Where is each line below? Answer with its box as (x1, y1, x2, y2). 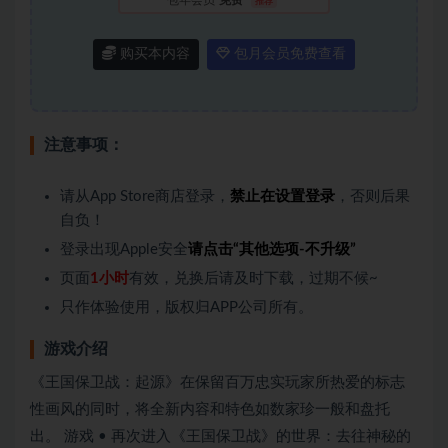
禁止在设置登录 (230, 188, 335, 204)
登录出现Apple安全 (60, 241, 188, 257)
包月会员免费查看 (230, 46, 346, 61)
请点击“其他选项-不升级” (188, 241, 356, 257)
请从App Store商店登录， (60, 188, 230, 204)
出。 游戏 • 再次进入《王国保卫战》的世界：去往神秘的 (30, 428, 411, 444)
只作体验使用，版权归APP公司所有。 (60, 299, 313, 315)
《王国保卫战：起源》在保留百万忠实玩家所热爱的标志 (30, 374, 405, 390)
